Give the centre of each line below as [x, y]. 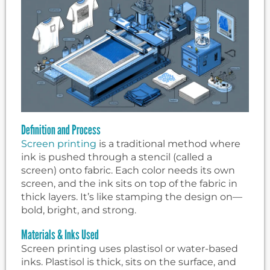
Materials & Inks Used [60, 234]
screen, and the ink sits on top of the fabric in [129, 184]
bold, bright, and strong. [79, 210]
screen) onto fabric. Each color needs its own [128, 170]
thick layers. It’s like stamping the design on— [132, 197]
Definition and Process [61, 130]
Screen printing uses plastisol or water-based [130, 249]
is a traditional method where [168, 144]
